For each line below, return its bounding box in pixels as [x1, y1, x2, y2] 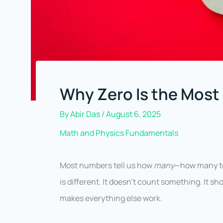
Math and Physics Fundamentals [60, 127, 178, 139]
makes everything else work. [60, 193, 162, 204]
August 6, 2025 [106, 109, 161, 120]
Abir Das [70, 109, 102, 120]
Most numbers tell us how [60, 160, 154, 171]
